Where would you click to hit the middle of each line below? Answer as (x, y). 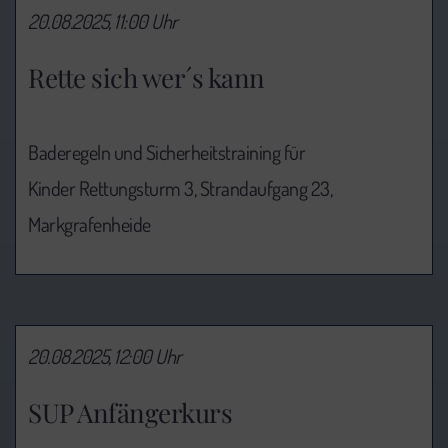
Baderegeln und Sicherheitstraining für (166, 152)
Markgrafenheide (89, 224)
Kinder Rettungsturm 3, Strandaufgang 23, (180, 188)
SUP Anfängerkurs (130, 412)
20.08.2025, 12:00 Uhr (105, 356)
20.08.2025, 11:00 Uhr (103, 21)
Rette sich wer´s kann (146, 78)
